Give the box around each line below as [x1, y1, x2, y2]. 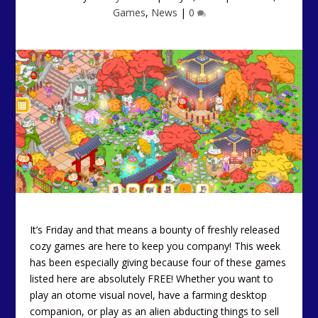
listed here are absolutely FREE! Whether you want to [30, 271, 274, 285]
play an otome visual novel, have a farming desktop [30, 287, 268, 302]
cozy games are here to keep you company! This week [30, 238, 281, 253]
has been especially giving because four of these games [30, 255, 287, 269]
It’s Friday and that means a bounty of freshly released [30, 222, 280, 236]
